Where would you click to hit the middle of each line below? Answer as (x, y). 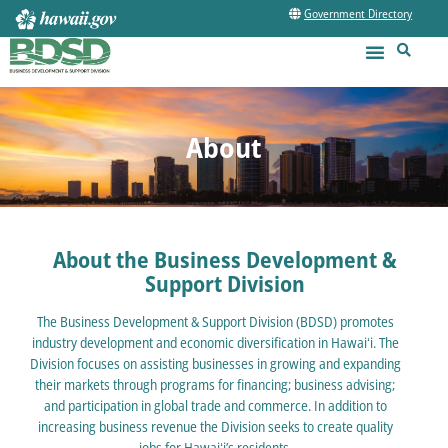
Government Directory (358, 13)
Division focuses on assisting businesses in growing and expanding (215, 363)
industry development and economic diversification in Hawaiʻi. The (215, 342)
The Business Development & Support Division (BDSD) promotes (215, 321)
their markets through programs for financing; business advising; (215, 384)
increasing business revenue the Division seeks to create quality (215, 426)
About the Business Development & (225, 258)
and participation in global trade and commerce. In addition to (215, 405)
